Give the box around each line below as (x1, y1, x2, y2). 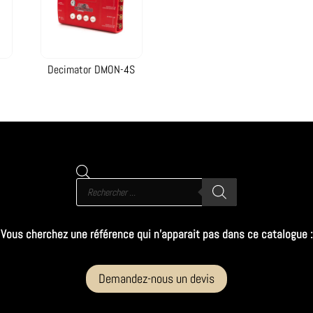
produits (75, 195, 105, 208)
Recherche (75, 175, 112, 189)
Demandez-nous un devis (99, 270, 214, 287)
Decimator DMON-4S (48, 62, 136, 77)
